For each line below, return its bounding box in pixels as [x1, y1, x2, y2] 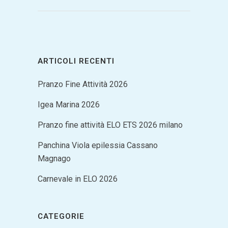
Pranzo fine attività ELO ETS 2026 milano [38, 120, 183, 130]
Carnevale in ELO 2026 [38, 174, 118, 184]
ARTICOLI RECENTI [38, 56, 115, 66]
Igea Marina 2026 [38, 99, 100, 109]
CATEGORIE [38, 211, 84, 221]
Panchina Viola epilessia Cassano [38, 140, 158, 150]
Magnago [38, 153, 71, 163]
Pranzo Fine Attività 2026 [38, 79, 128, 89]
